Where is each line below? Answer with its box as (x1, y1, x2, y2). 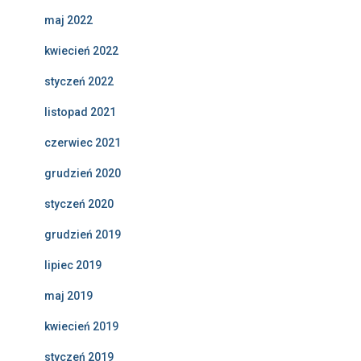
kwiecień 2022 (44, 44, 118, 58)
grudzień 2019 (44, 228, 121, 242)
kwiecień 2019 (44, 320, 118, 334)
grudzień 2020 (44, 167, 121, 180)
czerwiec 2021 (44, 136, 121, 150)
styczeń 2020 (44, 197, 114, 211)
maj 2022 (44, 14, 93, 27)
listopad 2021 (44, 106, 116, 119)
